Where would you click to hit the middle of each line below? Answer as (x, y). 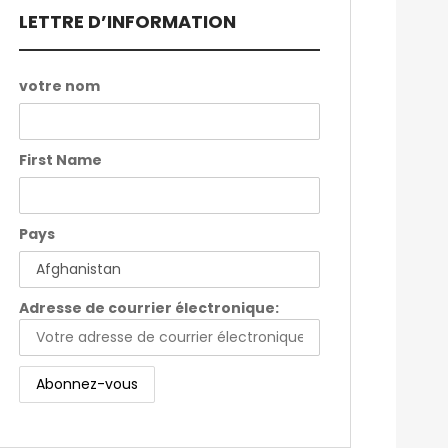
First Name (60, 160)
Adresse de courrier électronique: (148, 308)
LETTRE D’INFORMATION (127, 22)
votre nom (59, 86)
